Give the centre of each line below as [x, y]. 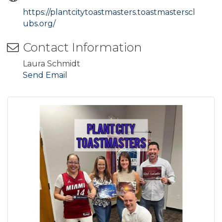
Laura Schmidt [52, 63]
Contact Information [82, 47]
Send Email [45, 75]
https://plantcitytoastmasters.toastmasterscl [109, 12]
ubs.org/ [39, 23]
